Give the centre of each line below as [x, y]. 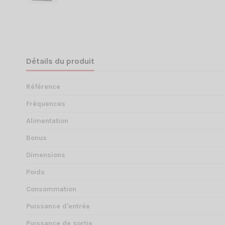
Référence [43, 87]
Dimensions [46, 155]
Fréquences [46, 104]
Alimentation [47, 121]
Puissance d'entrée [58, 206]
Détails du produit [60, 61]
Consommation [51, 189]
